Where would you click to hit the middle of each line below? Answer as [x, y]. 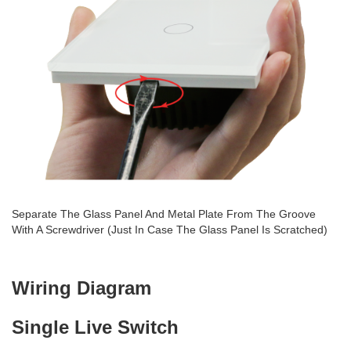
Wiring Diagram [81, 288]
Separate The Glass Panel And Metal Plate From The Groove [164, 214]
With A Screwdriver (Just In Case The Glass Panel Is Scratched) [170, 230]
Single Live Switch [95, 327]
